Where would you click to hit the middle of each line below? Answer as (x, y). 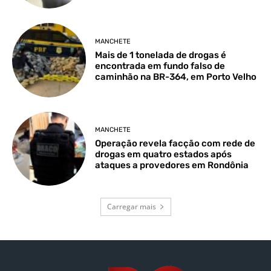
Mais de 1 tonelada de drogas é (161, 55)
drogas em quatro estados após (164, 155)
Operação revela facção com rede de (175, 144)
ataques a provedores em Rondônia (172, 165)
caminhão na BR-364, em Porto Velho (176, 77)
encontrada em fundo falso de (160, 66)
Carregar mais (131, 206)
